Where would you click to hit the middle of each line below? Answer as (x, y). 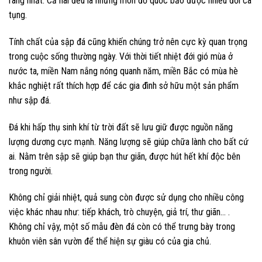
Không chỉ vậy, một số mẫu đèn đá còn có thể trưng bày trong (122, 227)
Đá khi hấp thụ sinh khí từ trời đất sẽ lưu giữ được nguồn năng (121, 127)
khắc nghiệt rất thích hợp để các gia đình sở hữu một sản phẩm (124, 85)
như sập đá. (30, 100)
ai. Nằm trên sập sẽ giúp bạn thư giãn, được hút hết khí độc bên (125, 156)
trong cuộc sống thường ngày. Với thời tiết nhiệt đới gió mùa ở (121, 56)
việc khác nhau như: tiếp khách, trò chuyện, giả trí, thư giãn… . (119, 212)
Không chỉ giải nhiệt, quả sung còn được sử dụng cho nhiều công (126, 198)
